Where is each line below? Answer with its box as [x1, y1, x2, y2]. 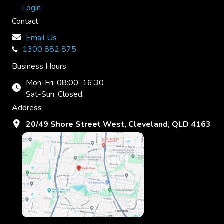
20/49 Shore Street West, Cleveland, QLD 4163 [26, 119, 211, 130]
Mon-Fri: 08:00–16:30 [26, 77, 104, 88]
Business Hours [12, 61, 66, 72]
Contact [12, 16, 38, 27]
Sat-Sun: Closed [26, 89, 82, 100]
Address [12, 102, 42, 113]
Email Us [26, 32, 57, 43]
